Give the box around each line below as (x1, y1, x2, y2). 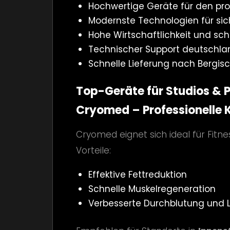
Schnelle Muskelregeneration (88, 182, 216, 195)
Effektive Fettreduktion (88, 168, 187, 181)
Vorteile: (76, 144, 111, 157)
